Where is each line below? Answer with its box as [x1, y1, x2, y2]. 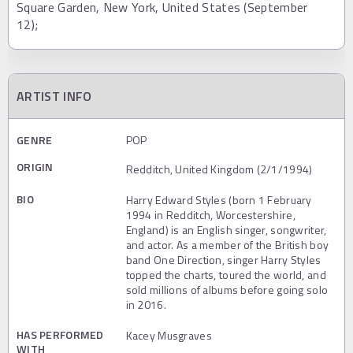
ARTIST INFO [17, 86, 92, 106]
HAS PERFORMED [17, 325, 104, 343]
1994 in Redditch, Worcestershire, [125, 206, 295, 223]
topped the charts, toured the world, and [125, 266, 326, 283]
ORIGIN [17, 158, 54, 175]
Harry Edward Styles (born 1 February [125, 191, 312, 208]
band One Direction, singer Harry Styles [125, 251, 321, 268]
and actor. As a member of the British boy [125, 236, 329, 253]
